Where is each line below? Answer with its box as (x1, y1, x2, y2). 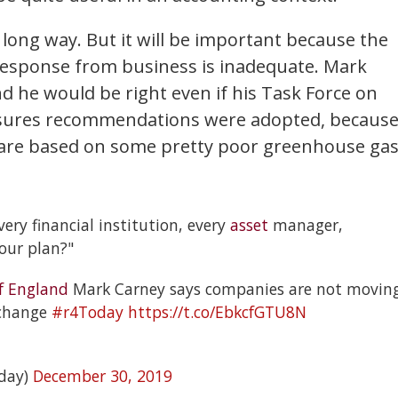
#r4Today (52, 300, 123, 322)
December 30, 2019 (33, 364, 172, 386)
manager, (268, 213, 343, 235)
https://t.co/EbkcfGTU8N (128, 300, 306, 322)
